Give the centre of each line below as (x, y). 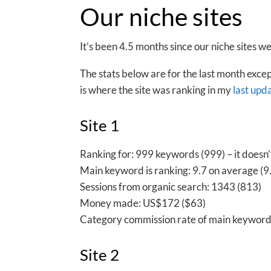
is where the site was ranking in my (156, 90)
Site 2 (100, 254)
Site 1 (100, 125)
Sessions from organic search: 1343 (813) (171, 186)
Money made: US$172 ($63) (143, 203)
